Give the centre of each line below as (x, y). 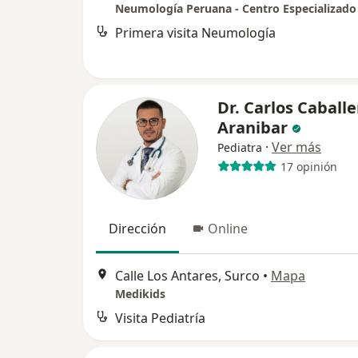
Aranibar (253, 127)
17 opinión (308, 166)
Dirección (137, 229)
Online (228, 229)
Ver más (296, 147)
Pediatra (240, 147)
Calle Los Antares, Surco (187, 276)
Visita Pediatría (160, 318)
